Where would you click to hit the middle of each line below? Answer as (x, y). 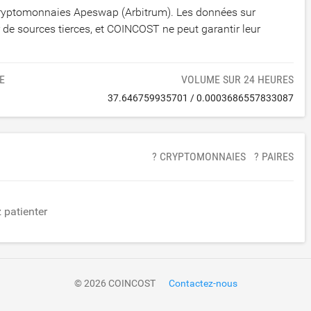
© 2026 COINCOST (115, 283)
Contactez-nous (203, 283)
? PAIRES (274, 157)
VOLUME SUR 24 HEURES (238, 79)
